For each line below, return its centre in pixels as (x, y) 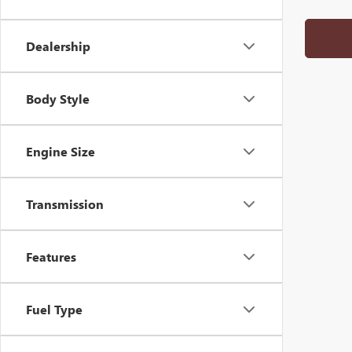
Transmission (65, 204)
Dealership (58, 46)
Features (51, 257)
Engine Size (60, 151)
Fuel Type (54, 309)
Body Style (58, 99)
